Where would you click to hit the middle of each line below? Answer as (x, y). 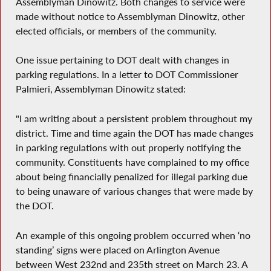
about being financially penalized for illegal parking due (131, 176)
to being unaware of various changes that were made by (134, 191)
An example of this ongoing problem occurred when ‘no (133, 235)
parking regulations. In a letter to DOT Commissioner (127, 75)
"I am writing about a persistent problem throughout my (134, 118)
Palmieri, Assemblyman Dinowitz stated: (100, 89)
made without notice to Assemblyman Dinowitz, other (130, 16)
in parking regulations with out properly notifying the (128, 147)
